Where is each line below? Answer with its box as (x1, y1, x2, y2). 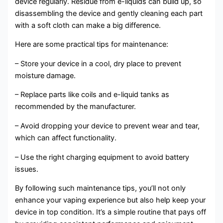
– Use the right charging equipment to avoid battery (15, 152, 190, 162)
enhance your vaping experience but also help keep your (15, 196, 206, 205)
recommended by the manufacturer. (15, 102, 136, 111)
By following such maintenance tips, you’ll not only (15, 184, 186, 193)
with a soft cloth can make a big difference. (15, 20, 161, 30)
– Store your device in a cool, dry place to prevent (15, 59, 182, 68)
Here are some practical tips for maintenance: (15, 40, 169, 49)
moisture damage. (15, 71, 76, 80)
